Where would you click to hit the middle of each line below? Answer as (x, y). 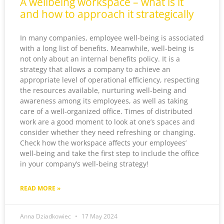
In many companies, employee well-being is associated (112, 37)
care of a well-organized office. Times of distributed (106, 111)
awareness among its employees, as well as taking (104, 100)
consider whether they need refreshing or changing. (108, 132)
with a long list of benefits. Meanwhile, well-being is (107, 48)
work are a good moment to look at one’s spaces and (107, 121)
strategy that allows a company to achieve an (95, 69)
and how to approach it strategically (107, 14)
